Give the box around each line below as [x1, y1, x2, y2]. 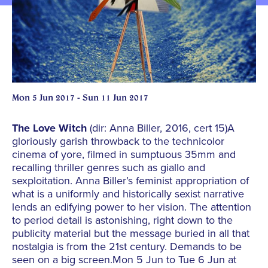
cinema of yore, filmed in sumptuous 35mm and [12, 148, 236, 162]
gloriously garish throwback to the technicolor [12, 135, 224, 148]
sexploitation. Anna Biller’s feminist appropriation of [12, 174, 249, 188]
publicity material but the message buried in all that [12, 227, 249, 240]
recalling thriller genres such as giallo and [12, 161, 205, 175]
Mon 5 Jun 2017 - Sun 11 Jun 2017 [12, 92, 148, 103]
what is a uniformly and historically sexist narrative [12, 187, 244, 201]
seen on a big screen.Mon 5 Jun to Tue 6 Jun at [12, 253, 236, 267]
